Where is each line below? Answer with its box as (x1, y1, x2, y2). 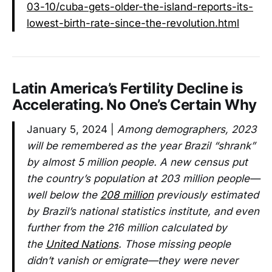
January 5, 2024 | (27, 123, 117, 135)
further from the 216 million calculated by (27, 221, 227, 234)
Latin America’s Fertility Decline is (12, 80, 243, 98)
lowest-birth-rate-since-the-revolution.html (27, 17, 239, 30)
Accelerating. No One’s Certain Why (12, 96, 257, 114)
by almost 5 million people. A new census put (27, 155, 248, 168)
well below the (27, 188, 100, 201)
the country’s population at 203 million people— (27, 172, 260, 185)
